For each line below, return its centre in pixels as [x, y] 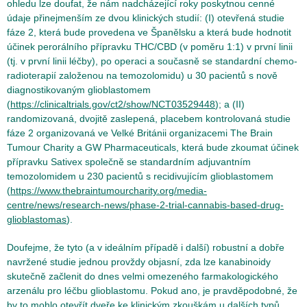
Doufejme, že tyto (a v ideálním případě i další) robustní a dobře [146, 247]
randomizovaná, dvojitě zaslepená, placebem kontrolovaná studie [149, 119]
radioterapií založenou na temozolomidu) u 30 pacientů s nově [142, 75]
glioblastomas [37, 219]
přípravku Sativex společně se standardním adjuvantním [129, 162]
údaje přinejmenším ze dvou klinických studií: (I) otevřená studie [146, 18]
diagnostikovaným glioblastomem [79, 90]
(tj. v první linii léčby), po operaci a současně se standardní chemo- [152, 61]
